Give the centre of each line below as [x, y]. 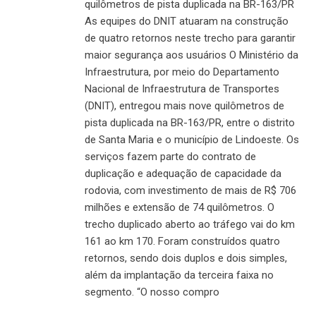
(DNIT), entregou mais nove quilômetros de [184, 106]
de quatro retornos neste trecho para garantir [190, 38]
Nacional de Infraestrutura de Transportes [182, 89]
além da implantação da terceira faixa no [179, 275]
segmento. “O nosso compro [152, 292]
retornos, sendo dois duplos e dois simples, [186, 259]
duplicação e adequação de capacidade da [183, 174]
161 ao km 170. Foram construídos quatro [182, 242]
